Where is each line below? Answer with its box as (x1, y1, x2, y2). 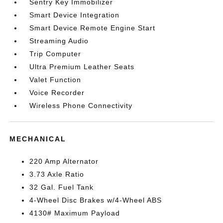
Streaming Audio (29, 37, 89, 45)
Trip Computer (29, 50, 82, 58)
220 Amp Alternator (29, 157, 99, 165)
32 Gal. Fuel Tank (29, 183, 94, 191)
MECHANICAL (9, 135, 67, 143)
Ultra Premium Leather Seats (29, 63, 135, 71)
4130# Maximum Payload (29, 209, 120, 217)
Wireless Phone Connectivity (29, 102, 133, 110)
